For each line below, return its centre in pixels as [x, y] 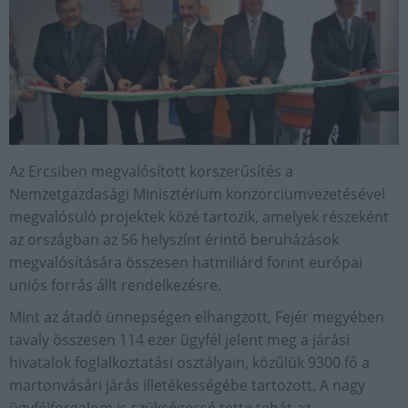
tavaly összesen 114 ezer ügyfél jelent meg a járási [179, 340]
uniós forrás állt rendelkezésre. [115, 285]
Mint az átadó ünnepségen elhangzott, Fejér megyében [197, 317]
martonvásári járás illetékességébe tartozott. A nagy [187, 385]
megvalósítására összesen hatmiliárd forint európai [186, 262]
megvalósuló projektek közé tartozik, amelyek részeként [199, 217]
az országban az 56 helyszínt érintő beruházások [174, 240]
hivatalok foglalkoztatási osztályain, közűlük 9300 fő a [189, 362]
